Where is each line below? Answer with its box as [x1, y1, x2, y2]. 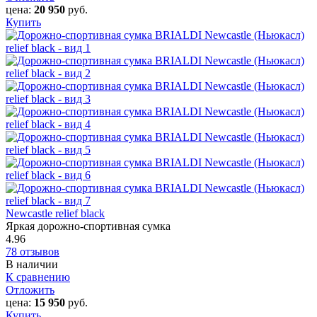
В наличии [6, 258, 58, 270]
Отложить [6, 283, 54, 296]
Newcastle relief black [6, 207, 105, 219]
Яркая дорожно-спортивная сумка [6, 219, 171, 232]
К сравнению [6, 270, 70, 283]
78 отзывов [6, 245, 59, 258]
